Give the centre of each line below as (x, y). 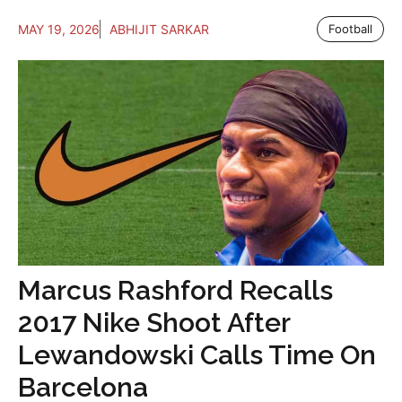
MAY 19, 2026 (59, 29)
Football (350, 28)
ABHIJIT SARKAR (159, 29)
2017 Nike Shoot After (154, 323)
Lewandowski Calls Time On (197, 355)
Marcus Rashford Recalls (175, 291)
